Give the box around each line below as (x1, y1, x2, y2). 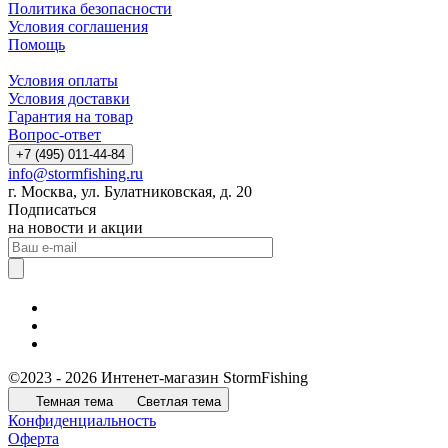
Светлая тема (137, 393, 221, 409)
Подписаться (8, 200, 96, 218)
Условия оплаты (8, 71, 118, 89)
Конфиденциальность (8, 411, 156, 429)
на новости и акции (8, 218, 143, 236)
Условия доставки (8, 89, 130, 107)
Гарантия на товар (8, 107, 133, 125)
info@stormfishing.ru (8, 164, 143, 182)
